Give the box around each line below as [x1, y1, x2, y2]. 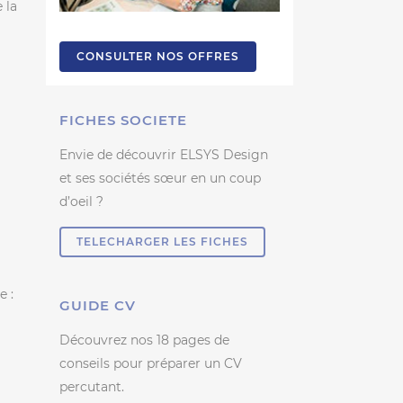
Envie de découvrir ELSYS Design [59, 146, 268, 163]
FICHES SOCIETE [59, 111, 187, 129]
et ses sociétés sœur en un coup [59, 169, 261, 186]
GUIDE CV [59, 296, 136, 314]
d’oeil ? [59, 193, 103, 210]
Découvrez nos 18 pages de [59, 331, 229, 348]
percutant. [59, 378, 124, 395]
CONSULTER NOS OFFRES [76, 49, 239, 63]
